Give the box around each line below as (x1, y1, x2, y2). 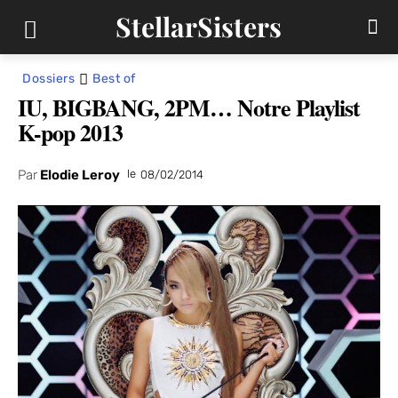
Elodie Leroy (40, 167, 120, 183)
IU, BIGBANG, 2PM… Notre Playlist (18, 91, 360, 124)
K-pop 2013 (18, 115, 123, 149)
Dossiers (22, 71, 75, 86)
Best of (92, 71, 136, 86)
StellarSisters (115, 9, 283, 44)
